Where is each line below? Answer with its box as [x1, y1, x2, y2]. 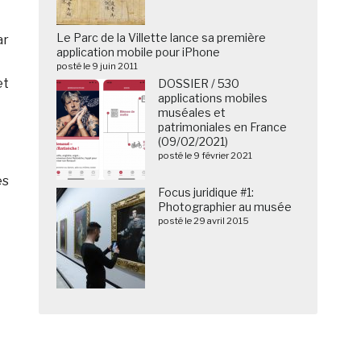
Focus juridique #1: [158, 185, 255, 200]
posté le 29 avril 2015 [158, 215, 250, 227]
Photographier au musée [158, 200, 293, 214]
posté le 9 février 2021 [158, 150, 253, 162]
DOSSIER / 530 [158, 77, 240, 91]
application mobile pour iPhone [56, 45, 221, 60]
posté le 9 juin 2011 [56, 60, 139, 73]
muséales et [158, 106, 226, 120]
